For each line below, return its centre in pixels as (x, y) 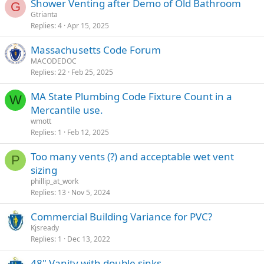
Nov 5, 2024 (91, 192)
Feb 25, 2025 (92, 72)
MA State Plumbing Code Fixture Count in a (131, 96)
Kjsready (45, 228)
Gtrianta (44, 14)
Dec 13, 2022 (89, 239)
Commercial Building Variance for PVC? (121, 217)
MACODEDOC (54, 61)
